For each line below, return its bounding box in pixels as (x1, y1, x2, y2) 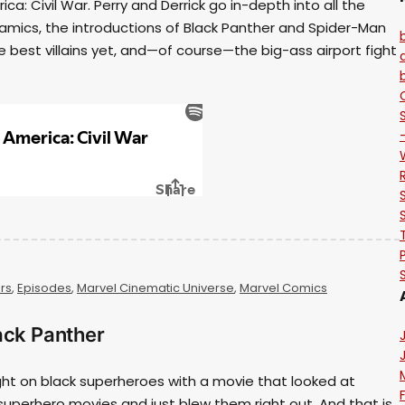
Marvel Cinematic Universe (77, 278, 234, 297)
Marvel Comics (240, 278, 327, 297)
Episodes (17, 278, 71, 297)
